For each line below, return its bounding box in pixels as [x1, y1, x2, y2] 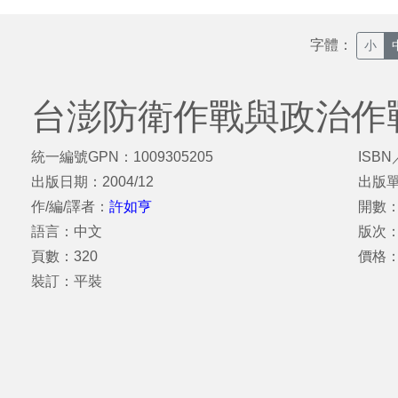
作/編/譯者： [31, 199, 109, 214]
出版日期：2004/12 [31, 174, 154, 189]
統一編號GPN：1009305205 [31, 149, 213, 164]
